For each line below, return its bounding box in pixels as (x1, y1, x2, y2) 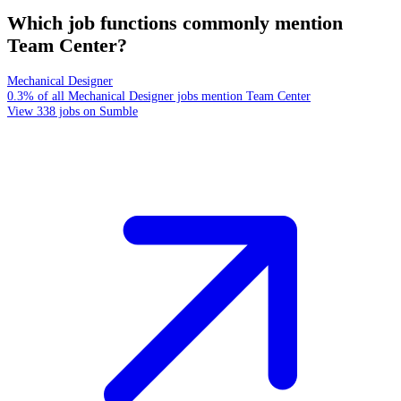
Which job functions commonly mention (7, 13, 343, 35)
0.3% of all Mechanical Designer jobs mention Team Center (7, 89, 311, 104)
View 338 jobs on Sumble (7, 104, 138, 119)
